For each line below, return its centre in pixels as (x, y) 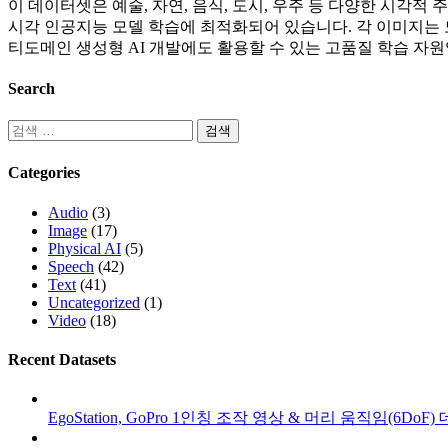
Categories (44, 173)
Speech (71, 266)
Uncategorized (94, 302)
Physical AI (84, 248)
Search (31, 88)
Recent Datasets (62, 360)
